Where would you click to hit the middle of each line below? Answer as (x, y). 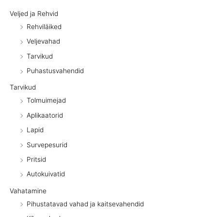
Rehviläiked (44, 26)
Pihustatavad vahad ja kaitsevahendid (85, 204)
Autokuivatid (46, 174)
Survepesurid (47, 145)
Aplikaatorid (45, 115)
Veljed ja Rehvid (34, 13)
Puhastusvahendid (55, 71)
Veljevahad (43, 41)
